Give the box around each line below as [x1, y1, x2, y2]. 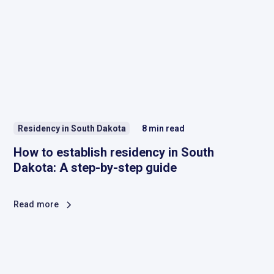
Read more [13, 199, 59, 210]
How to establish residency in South [13, 145, 215, 160]
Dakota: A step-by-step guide [13, 160, 177, 176]
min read [149, 123, 185, 133]
